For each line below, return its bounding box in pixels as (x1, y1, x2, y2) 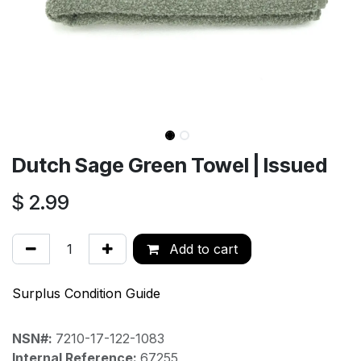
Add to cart (165, 240, 238, 257)
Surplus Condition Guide (12, 284, 160, 301)
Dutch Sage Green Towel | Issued (12, 152, 327, 177)
